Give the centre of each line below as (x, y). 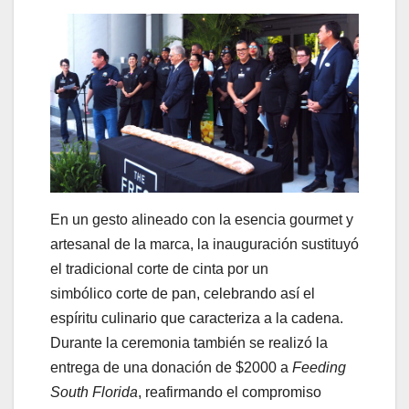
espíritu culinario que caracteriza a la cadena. (197, 318)
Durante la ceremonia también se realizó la (189, 342)
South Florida (94, 392)
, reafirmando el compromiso (230, 392)
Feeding (319, 367)
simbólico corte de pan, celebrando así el (183, 293)
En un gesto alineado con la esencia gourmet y (202, 219)
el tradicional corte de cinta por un (159, 268)
